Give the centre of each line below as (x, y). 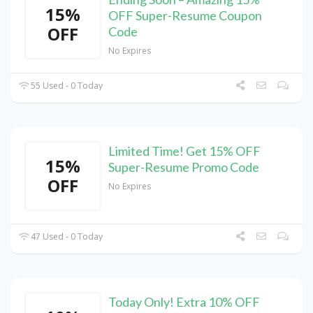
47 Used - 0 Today (66, 237)
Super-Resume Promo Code (184, 167)
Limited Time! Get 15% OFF (184, 151)
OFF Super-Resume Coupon (185, 16)
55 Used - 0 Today (66, 86)
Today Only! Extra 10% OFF (184, 302)
